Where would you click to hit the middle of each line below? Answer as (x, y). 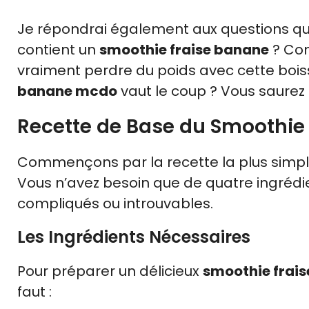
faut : (34, 291)
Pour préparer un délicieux (110, 271)
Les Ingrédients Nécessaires (134, 237)
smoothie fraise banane (184, 49)
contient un (58, 49)
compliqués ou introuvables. (115, 203)
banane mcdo (67, 91)
